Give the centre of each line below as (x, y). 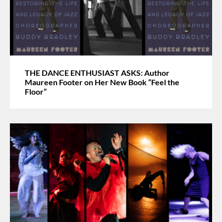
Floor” (36, 91)
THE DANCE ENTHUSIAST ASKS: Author (97, 72)
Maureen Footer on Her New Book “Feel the (102, 82)
